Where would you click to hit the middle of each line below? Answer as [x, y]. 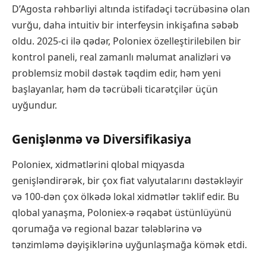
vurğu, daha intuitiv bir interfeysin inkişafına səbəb [125, 25]
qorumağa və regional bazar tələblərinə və [107, 229]
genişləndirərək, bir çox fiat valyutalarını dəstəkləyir [128, 181]
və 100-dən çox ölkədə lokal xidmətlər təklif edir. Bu [126, 197]
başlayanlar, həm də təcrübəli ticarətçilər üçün [115, 89]
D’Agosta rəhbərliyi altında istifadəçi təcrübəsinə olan [131, 9]
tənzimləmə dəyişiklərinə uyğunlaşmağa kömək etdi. [129, 245]
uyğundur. [34, 105]
